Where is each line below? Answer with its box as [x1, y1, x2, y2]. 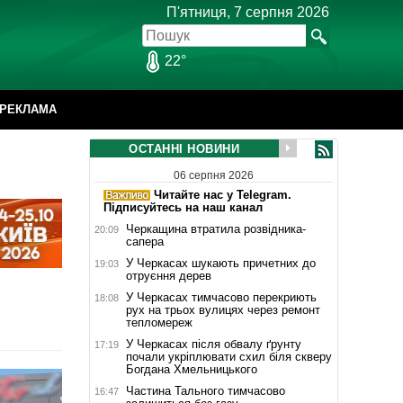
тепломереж [125, 315, 193, 329]
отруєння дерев [125, 268, 211, 282]
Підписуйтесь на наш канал [103, 200, 263, 214]
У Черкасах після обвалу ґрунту [125, 336, 301, 351]
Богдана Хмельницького [125, 362, 257, 376]
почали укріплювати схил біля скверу [125, 349, 332, 363]
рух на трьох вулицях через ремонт [125, 302, 320, 317]
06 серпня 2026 [173, 168, 254, 182]
